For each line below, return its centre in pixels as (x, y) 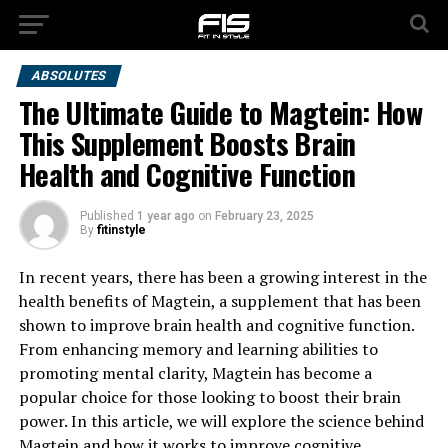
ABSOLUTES (68, 75)
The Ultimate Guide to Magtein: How (220, 112)
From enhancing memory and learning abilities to (198, 349)
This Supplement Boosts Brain (187, 143)
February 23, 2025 (264, 216)
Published (106, 216)
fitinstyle (121, 230)
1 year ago (165, 216)
